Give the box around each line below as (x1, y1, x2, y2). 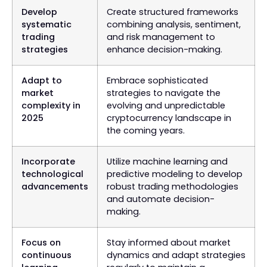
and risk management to (107, 30, 215, 43)
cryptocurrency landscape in (107, 111, 231, 124)
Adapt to (21, 74, 62, 86)
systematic (21, 18, 72, 30)
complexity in (21, 99, 80, 111)
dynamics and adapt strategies (107, 249, 246, 261)
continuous (21, 249, 72, 261)
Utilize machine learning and (107, 155, 228, 167)
